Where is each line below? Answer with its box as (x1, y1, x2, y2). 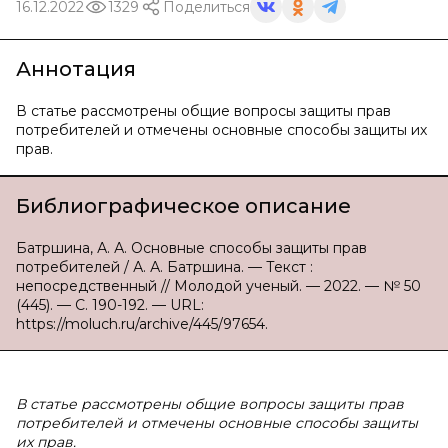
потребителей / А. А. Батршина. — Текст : (16, 258, 313, 276)
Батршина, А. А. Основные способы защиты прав (16, 239, 367, 257)
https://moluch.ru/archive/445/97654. (16, 315, 268, 333)
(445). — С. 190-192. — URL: (16, 296, 204, 314)
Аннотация (16, 57, 136, 81)
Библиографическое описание (16, 194, 351, 218)
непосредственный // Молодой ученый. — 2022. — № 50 (16, 277, 421, 295)
